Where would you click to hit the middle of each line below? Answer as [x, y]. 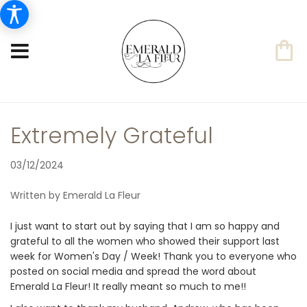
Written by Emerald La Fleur [75, 195]
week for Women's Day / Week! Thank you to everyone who [153, 256]
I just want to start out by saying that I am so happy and [145, 226]
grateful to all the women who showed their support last [145, 241]
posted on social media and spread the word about [133, 271]
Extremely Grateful [112, 135]
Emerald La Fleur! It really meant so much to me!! [128, 286]
